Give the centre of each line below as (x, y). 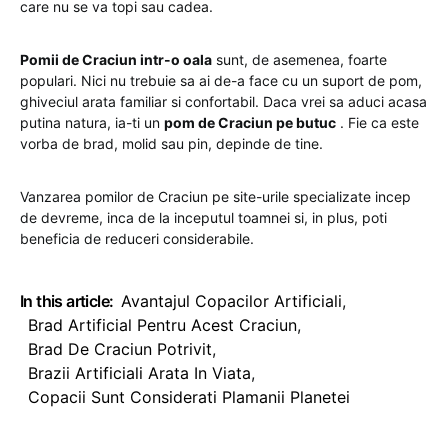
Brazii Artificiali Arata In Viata (139, 373)
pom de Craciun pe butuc (250, 122)
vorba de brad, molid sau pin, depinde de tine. (171, 143)
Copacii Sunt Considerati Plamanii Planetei (189, 397)
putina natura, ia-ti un (92, 122)
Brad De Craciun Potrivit (120, 349)
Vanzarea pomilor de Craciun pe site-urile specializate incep (215, 196)
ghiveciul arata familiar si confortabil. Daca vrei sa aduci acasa (223, 101)
